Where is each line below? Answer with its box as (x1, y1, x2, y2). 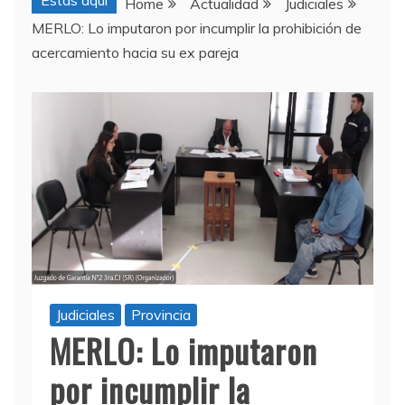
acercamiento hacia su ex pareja (32, 43, 239, 62)
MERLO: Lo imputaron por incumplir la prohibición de (32, 19, 362, 38)
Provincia (131, 306, 191, 324)
